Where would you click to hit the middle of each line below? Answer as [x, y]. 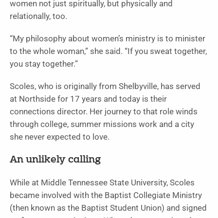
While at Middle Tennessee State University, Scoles [102, 182]
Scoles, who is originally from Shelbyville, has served [105, 86]
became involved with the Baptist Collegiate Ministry [106, 195]
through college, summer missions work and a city [102, 124]
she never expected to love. [60, 137]
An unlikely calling [55, 160]
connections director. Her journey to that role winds [104, 111]
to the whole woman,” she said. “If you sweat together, [108, 51]
